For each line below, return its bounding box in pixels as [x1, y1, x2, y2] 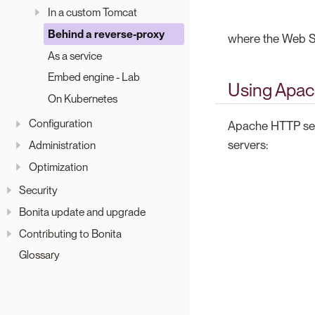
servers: [228, 137, 268, 152]
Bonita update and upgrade [19, 205, 146, 219]
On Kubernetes [47, 92, 117, 106]
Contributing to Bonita [19, 226, 122, 240]
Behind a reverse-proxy [47, 27, 165, 41]
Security [19, 184, 58, 198]
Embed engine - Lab [47, 70, 140, 84]
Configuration [28, 117, 92, 131]
